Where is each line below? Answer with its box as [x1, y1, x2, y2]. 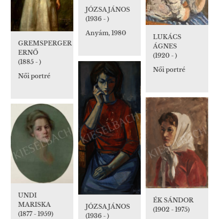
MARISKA [18, 200, 51, 208]
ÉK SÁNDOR [153, 197, 194, 204]
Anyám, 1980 [86, 29, 126, 37]
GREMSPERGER [18, 39, 72, 47]
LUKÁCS [153, 33, 181, 41]
